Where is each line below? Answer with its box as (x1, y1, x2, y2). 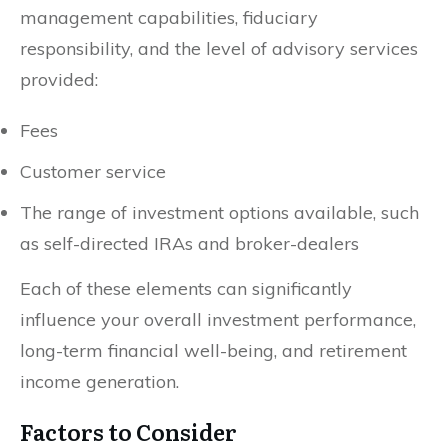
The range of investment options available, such (20, 200, 419, 224)
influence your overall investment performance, (20, 307, 416, 331)
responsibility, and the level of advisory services (20, 36, 418, 60)
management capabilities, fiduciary (20, 5, 318, 29)
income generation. (20, 369, 179, 393)
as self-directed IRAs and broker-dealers (20, 231, 359, 255)
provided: (20, 67, 98, 91)
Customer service (20, 159, 166, 183)
